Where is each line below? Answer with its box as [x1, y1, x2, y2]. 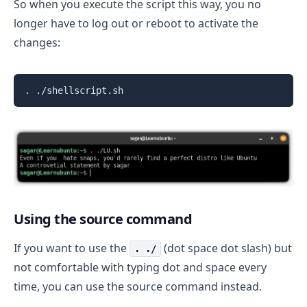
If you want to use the [14, 241, 130, 256]
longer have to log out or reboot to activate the [14, 16, 258, 32]
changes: [14, 35, 60, 51]
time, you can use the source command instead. [14, 279, 262, 295]
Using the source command [14, 210, 192, 229]
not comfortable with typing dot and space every [14, 260, 267, 275]
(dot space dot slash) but [161, 241, 292, 256]
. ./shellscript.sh [25, 85, 123, 97]
